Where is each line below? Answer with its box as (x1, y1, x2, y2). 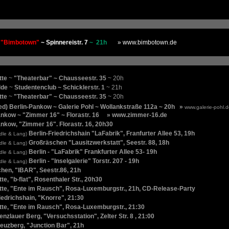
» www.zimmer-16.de (107, 111, 167, 119)
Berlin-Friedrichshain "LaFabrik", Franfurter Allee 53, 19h (27, 130, 195, 137)
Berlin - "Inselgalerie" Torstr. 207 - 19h (27, 157, 139, 165)
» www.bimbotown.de (108, 39, 177, 46)
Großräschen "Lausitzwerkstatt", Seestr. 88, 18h (27, 139, 169, 146)
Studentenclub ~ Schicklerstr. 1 (13, 84, 106, 91)
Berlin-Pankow (8, 103, 53, 110)
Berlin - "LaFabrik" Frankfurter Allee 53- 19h (27, 148, 157, 155)
